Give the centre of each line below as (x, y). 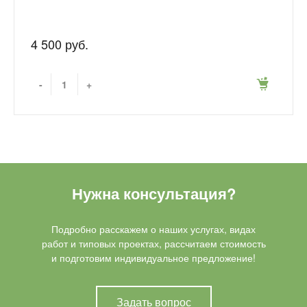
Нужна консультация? (153, 193)
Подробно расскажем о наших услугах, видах (153, 229)
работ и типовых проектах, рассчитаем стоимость (153, 243)
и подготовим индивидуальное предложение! (153, 258)
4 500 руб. (60, 44)
